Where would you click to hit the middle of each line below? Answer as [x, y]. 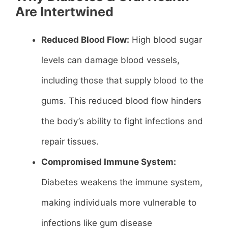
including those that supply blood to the [122, 80]
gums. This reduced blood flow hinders [121, 101]
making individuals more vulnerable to [119, 202]
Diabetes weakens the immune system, [122, 182]
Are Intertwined [64, 11]
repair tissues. [70, 141]
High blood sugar [166, 39]
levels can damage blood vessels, [110, 60]
